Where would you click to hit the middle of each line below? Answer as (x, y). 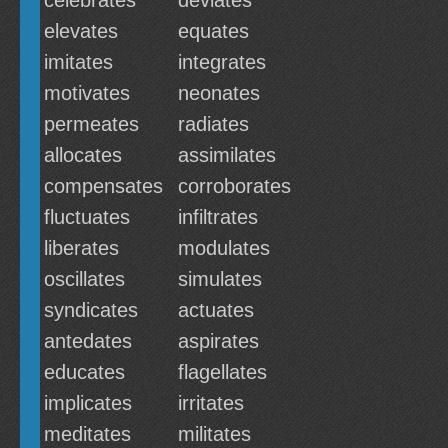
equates (213, 31)
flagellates (222, 372)
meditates (87, 434)
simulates (220, 279)
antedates (88, 341)
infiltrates (218, 217)
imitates (78, 62)
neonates (219, 93)
